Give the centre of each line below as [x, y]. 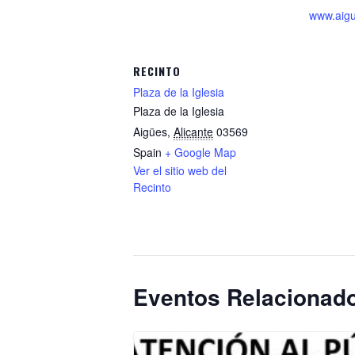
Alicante [193, 132]
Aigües [150, 132]
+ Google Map [200, 153]
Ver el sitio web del [180, 171]
